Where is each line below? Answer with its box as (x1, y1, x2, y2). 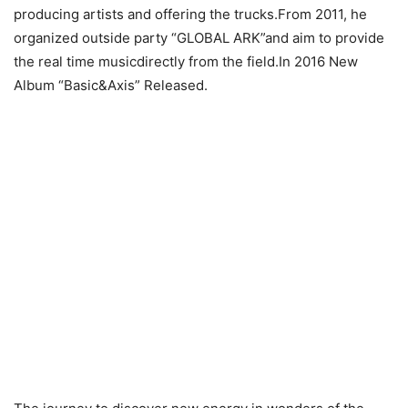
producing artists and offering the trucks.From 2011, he (14, 5, 367, 24)
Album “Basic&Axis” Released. (14, 76, 208, 95)
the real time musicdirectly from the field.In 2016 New (14, 53, 358, 71)
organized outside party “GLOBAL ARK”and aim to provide (14, 29, 384, 47)
